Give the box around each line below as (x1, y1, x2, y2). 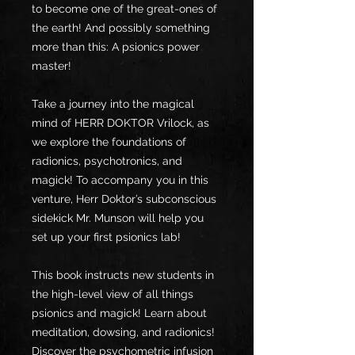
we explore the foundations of (32, 136, 186, 149)
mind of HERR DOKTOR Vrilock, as (32, 116, 209, 130)
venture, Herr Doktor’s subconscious (32, 193, 216, 206)
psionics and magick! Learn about (32, 307, 207, 320)
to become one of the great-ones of (32, 2, 217, 16)
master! (32, 59, 71, 73)
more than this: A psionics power (32, 40, 200, 54)
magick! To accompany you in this (32, 174, 208, 187)
